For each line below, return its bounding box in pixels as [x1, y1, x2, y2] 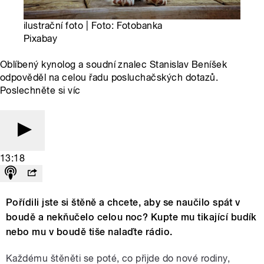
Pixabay [24, 33, 58, 45]
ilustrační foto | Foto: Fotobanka [24, 20, 163, 32]
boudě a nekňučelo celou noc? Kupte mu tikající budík [6, 212, 257, 223]
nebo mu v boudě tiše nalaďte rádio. [6, 226, 173, 238]
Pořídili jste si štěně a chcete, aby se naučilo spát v [6, 197, 240, 209]
